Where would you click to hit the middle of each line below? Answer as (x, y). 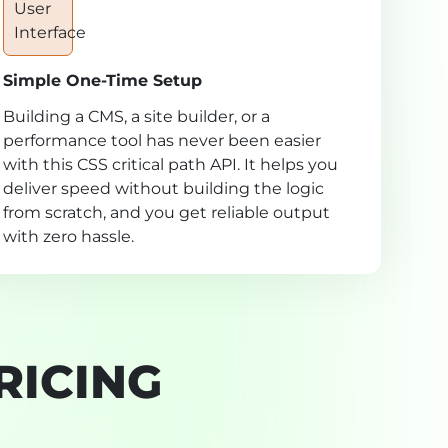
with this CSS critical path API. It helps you (170, 165)
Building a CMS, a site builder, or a (136, 117)
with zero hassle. (68, 237)
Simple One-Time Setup (102, 81)
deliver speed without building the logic (163, 189)
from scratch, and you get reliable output (166, 213)
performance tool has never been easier (161, 141)
